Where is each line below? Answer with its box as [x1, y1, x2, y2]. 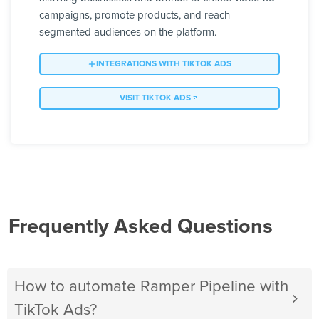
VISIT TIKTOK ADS [120, 94, 191, 103]
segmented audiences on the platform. [39, 27, 216, 38]
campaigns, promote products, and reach [39, 10, 230, 21]
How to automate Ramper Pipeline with [14, 278, 288, 296]
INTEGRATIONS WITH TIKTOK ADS [96, 60, 231, 69]
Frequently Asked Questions [9, 216, 273, 238]
